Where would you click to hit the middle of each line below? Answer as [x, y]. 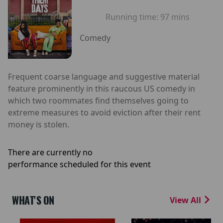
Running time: [133, 17]
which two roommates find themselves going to [98, 100]
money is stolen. [39, 124]
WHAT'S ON [33, 200]
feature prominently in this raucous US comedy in [102, 88]
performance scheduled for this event [79, 164]
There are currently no [50, 152]
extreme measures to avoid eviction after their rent [104, 112]
